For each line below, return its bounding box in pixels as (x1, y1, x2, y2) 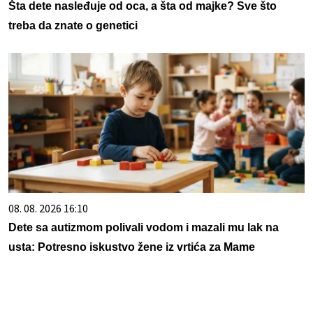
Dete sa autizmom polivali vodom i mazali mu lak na (8, 221, 279, 234)
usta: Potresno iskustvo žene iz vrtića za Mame (8, 241, 255, 254)
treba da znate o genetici (8, 20, 138, 32)
